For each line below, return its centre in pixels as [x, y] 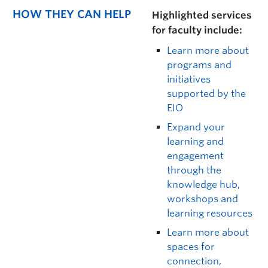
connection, [194, 261]
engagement [195, 156]
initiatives [189, 79]
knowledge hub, [203, 185]
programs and [199, 65]
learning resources [210, 213]
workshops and [202, 199]
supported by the [206, 94]
